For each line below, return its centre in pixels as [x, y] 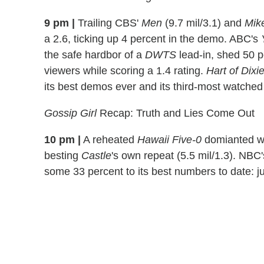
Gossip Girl [70, 113]
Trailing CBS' [108, 23]
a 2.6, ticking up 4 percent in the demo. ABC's [153, 39]
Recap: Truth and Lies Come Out [176, 113]
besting [63, 155]
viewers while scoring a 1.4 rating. [125, 70]
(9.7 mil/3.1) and [203, 23]
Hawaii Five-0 [169, 139]
